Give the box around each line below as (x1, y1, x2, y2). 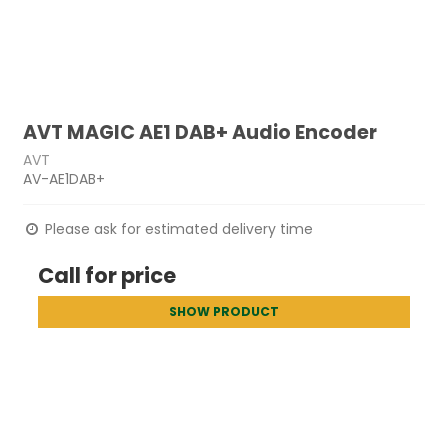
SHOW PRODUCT (169, 302, 279, 320)
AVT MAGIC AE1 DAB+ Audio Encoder (23, 119, 378, 146)
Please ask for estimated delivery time (41, 218, 314, 239)
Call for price (38, 260, 177, 290)
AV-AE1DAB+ (23, 168, 106, 189)
